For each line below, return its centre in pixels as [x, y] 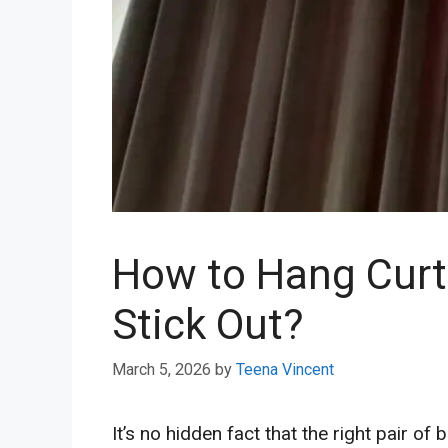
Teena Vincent [285, 370]
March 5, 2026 [161, 370]
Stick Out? [207, 325]
